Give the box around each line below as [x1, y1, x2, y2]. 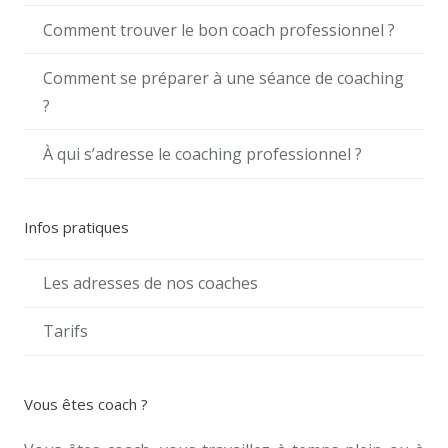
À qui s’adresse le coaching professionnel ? [43, 142, 363, 165]
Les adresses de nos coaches [43, 272, 259, 295]
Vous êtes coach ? [24, 393, 148, 414]
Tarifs [43, 320, 89, 343]
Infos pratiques [24, 216, 129, 237]
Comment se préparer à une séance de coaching [43, 66, 405, 89]
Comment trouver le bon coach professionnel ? [43, 18, 396, 41]
